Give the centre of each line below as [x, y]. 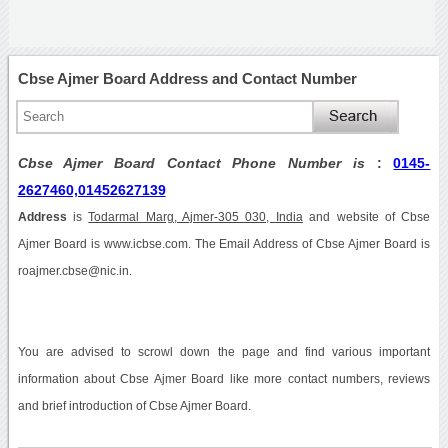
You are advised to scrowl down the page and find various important [224, 351]
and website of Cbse [366, 216]
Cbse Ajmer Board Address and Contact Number [187, 78]
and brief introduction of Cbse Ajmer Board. [134, 405]
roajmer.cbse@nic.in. [74, 270]
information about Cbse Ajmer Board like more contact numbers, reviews [224, 378]
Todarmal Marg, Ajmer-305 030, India [195, 216]
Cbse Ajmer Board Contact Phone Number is [197, 162]
